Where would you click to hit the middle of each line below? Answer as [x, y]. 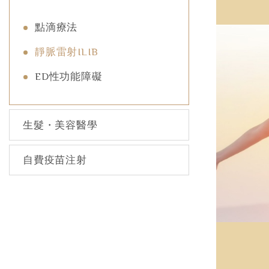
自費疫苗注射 [55, 160]
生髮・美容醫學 [60, 125]
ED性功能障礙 [69, 77]
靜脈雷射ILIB [67, 52]
